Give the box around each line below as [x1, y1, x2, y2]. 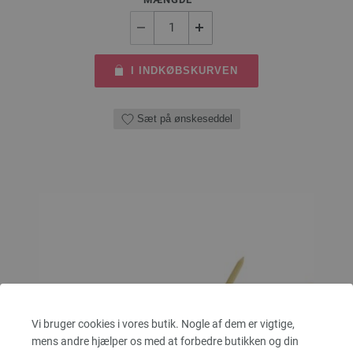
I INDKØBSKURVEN [130, 64, 238, 76]
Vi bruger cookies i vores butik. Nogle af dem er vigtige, [32, 317, 295, 330]
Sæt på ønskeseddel [136, 113, 232, 124]
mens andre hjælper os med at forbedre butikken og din [32, 334, 299, 347]
